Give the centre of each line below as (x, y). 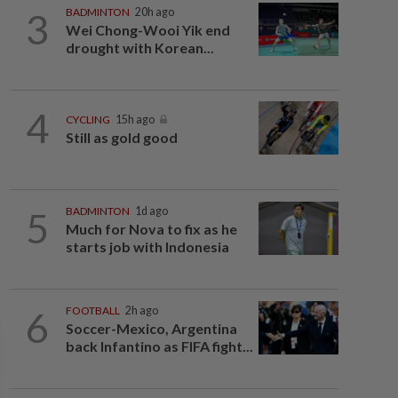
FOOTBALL (92, 310)
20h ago (154, 12)
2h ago (141, 310)
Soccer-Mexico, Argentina (151, 328)
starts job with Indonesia (147, 247)
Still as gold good (121, 138)
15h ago (135, 120)
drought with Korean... (139, 48)
